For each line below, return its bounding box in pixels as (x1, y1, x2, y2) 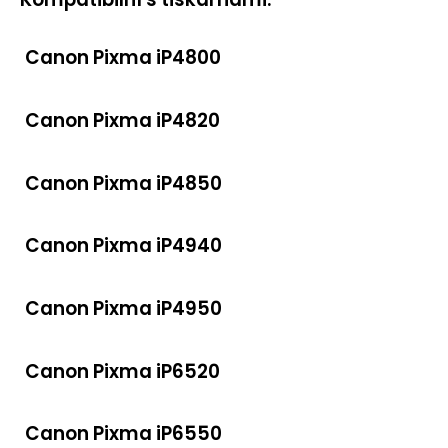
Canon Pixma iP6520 (25, 357, 220, 385)
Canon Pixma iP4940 (25, 232, 222, 260)
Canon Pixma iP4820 (25, 106, 220, 134)
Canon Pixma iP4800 (25, 44, 221, 72)
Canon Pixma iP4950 (25, 295, 222, 323)
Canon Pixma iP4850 (25, 169, 222, 197)
